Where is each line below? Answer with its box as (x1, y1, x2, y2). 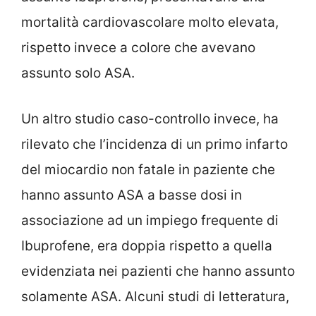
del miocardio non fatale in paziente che (21, 161, 275, 178)
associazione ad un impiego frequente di (21, 212, 279, 229)
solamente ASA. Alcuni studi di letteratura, (21, 288, 289, 305)
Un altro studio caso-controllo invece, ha (21, 110, 279, 127)
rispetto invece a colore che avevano (21, 39, 255, 56)
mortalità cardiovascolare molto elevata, (21, 14, 279, 31)
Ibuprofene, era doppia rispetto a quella (21, 237, 272, 254)
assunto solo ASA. (21, 65, 135, 82)
